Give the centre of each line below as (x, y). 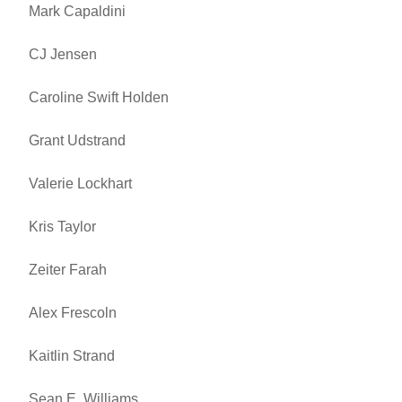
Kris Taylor (62, 227)
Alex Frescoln (73, 313)
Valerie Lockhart (80, 184)
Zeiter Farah (68, 270)
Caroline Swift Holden (99, 98)
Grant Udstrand (77, 141)
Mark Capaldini (77, 12)
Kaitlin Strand (72, 356)
